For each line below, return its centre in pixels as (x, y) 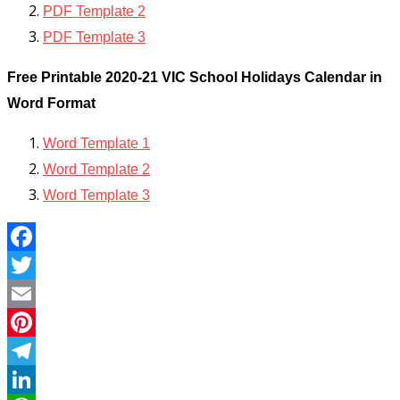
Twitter (32, 293)
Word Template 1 (96, 143)
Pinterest (38, 350)
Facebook (39, 265)
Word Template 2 (96, 169)
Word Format (51, 103)
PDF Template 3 (94, 37)
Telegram (40, 379)
